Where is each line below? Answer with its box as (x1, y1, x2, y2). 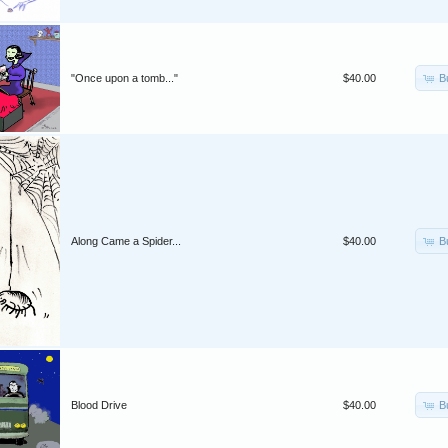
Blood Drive (71, 399, 127, 412)
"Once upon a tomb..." (71, 72, 178, 85)
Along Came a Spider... (71, 235, 181, 248)
